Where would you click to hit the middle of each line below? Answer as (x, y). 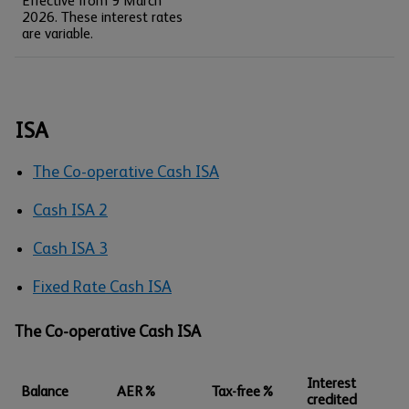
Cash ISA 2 (70, 210)
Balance (45, 391)
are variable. (58, 33)
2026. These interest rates (102, 17)
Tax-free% (243, 391)
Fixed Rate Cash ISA (102, 287)
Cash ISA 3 (70, 248)
